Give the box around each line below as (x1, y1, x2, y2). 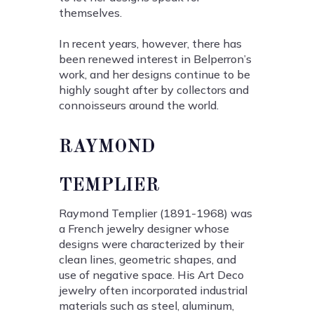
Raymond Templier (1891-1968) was (59, 206, 252, 221)
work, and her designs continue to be (59, 67, 250, 82)
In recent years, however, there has (59, 36, 242, 51)
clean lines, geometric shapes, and (59, 252, 236, 267)
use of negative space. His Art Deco (59, 268, 244, 282)
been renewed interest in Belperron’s (59, 52, 252, 67)
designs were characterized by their (59, 237, 244, 252)
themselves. (59, 6, 122, 20)
